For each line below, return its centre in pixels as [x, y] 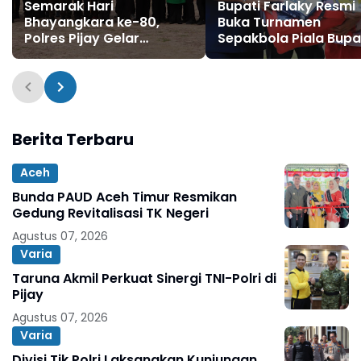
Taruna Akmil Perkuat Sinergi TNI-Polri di [144, 278]
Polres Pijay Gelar [82, 38]
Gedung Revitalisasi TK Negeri [110, 213]
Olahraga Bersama [87, 54]
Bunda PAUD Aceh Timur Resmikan [124, 197]
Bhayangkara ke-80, [92, 22]
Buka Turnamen [269, 22]
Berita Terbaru [73, 139]
